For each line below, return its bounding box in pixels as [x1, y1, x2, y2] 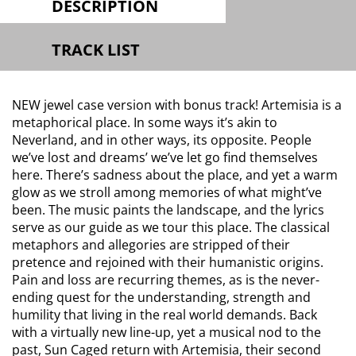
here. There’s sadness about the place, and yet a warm [12, 166, 338, 184]
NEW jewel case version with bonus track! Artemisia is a [12, 96, 342, 114]
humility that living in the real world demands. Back [12, 306, 317, 323]
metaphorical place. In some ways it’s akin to [12, 114, 277, 131]
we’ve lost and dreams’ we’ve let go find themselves [12, 149, 318, 166]
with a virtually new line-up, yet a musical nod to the [12, 323, 321, 341]
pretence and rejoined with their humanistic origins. [12, 253, 323, 271]
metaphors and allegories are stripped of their [12, 236, 290, 253]
